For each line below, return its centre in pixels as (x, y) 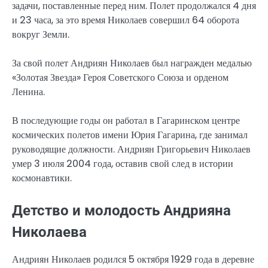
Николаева (49, 232)
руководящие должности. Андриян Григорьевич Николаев (131, 150)
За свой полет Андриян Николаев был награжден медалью (132, 63)
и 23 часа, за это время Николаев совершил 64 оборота (126, 20)
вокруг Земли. (41, 34)
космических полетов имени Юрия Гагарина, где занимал (130, 135)
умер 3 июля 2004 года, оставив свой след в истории (123, 164)
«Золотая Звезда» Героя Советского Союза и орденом (120, 78)
